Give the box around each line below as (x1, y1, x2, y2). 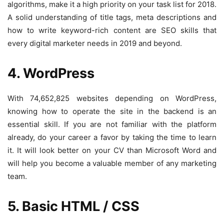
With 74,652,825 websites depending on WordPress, (7, 93, 216, 103)
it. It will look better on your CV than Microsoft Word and (7, 145, 216, 155)
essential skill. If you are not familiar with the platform (7, 119, 216, 129)
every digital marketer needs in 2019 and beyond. (7, 38, 182, 48)
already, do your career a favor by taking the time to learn (7, 132, 216, 142)
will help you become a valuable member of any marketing (7, 158, 216, 168)
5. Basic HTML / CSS (7, 198, 139, 215)
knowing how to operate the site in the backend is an (7, 106, 216, 116)
